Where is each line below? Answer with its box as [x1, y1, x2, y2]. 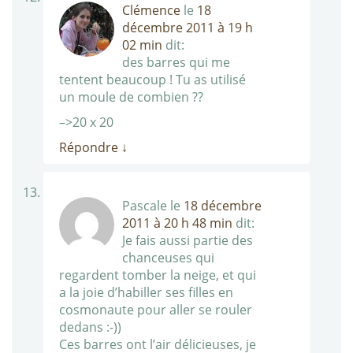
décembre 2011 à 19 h [122, 19, 253, 37]
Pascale [122, 197, 167, 215]
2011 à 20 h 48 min [122, 214, 232, 232]
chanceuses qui [122, 249, 214, 267]
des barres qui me [122, 54, 230, 72]
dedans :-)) [59, 318, 121, 336]
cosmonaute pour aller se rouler [59, 301, 252, 319]
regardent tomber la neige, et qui [59, 266, 256, 284]
